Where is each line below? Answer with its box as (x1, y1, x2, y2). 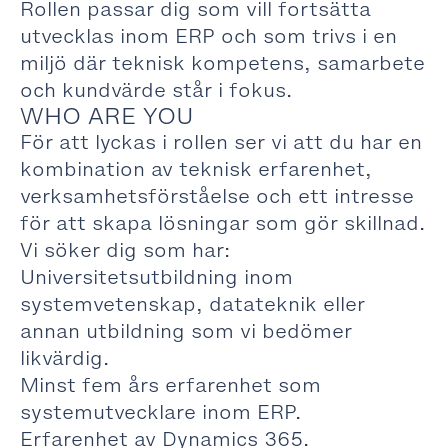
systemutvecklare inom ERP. (20, 399, 301, 425)
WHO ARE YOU (20, 101, 194, 132)
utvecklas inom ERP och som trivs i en (20, 23, 397, 49)
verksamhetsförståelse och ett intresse (20, 183, 414, 209)
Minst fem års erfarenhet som (20, 372, 321, 398)
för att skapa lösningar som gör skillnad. (20, 210, 425, 236)
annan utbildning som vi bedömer (20, 318, 352, 344)
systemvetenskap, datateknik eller (20, 291, 365, 317)
